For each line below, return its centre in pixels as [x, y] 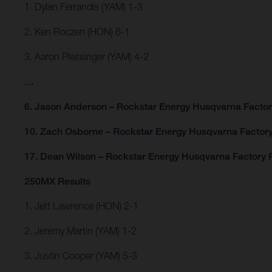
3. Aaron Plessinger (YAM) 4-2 [87, 57]
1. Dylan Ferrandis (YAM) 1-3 [83, 7]
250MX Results [57, 182]
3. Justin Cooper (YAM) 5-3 [81, 256]
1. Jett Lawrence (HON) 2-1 [81, 206]
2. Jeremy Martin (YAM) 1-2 [80, 231]
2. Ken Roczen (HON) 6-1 [77, 32]
